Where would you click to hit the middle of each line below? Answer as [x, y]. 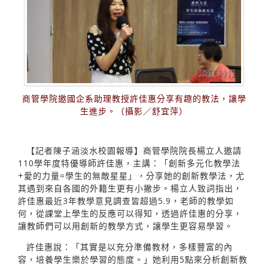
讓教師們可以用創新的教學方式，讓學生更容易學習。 [126, 226]
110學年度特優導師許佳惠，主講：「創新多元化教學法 [129, 163]
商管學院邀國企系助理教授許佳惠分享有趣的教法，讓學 [134, 98]
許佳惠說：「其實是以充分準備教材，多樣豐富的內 [130, 246]
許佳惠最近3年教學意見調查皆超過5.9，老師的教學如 [126, 200]
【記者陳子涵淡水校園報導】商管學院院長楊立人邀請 [134, 150]
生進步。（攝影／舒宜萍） [134, 111]
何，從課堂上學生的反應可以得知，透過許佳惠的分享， [130, 213]
